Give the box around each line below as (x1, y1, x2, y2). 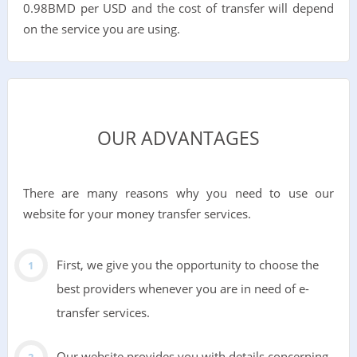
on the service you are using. (22, 21, 180, 37)
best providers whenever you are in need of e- (56, 280, 309, 296)
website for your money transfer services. (22, 205, 251, 222)
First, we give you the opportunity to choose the (56, 256, 319, 273)
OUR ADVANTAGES (97, 125, 260, 151)
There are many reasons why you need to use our (22, 184, 335, 201)
